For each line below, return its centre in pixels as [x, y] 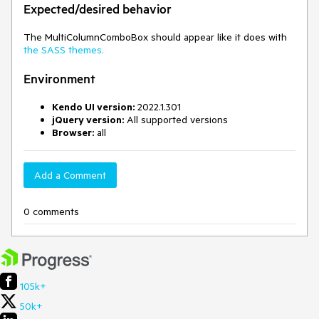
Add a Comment [70, 176]
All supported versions [176, 120]
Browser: [73, 133]
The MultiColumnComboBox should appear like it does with [155, 37]
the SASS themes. [64, 50]
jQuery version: [88, 120]
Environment [59, 79]
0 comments [51, 212]
